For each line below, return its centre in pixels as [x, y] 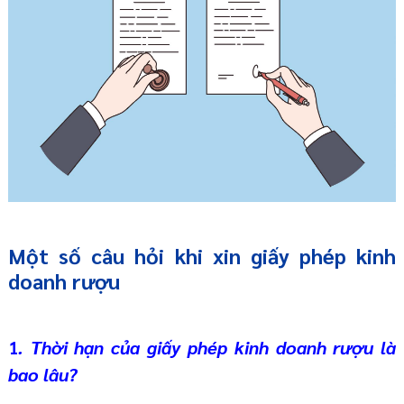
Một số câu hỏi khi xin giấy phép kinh [202, 256]
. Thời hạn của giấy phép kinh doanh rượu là [207, 348]
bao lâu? [42, 375]
